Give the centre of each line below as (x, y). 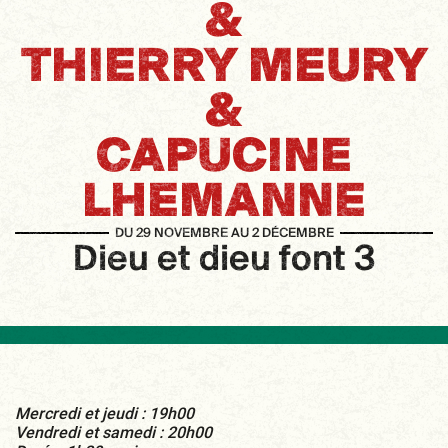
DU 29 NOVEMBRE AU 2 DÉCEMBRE (224, 234)
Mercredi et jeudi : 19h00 (104, 413)
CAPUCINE (224, 159)
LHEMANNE (224, 204)
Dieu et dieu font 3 (224, 261)
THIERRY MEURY (224, 69)
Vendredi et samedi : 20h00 (113, 432)
